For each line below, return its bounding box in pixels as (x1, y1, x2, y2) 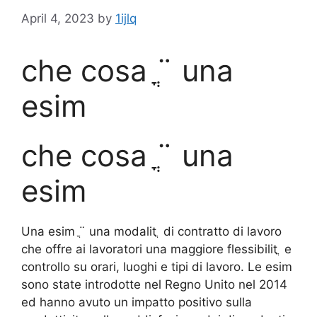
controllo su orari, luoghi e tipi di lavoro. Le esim (21, 260, 292, 275)
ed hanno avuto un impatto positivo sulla (21, 295, 252, 310)
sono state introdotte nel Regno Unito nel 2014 (21, 277, 287, 292)
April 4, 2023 (21, 11, 94, 26)
